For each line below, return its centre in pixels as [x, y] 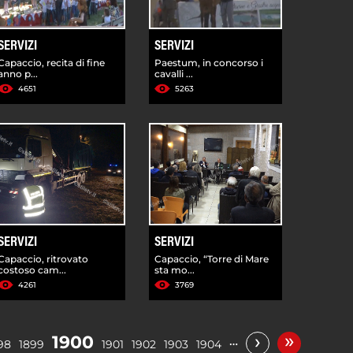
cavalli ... [174, 73]
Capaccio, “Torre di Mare [212, 258]
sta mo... [175, 269]
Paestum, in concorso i [209, 62]
